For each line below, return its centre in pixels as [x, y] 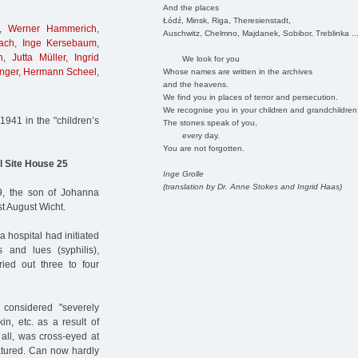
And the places [191, 7]
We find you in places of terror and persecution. [250, 97]
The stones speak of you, [210, 122]
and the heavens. [195, 84]
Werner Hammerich [53, 29]
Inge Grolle [183, 173]
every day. [191, 135]
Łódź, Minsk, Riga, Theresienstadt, [227, 20]
